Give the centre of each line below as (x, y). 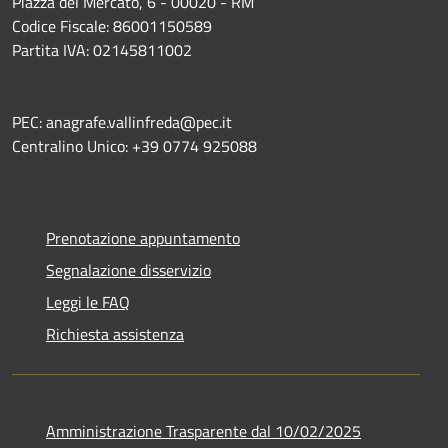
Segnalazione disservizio (128, 269)
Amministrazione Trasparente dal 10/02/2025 (203, 430)
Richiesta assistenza (115, 333)
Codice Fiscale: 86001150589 (112, 25)
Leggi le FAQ (88, 301)
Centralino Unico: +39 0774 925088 (134, 145)
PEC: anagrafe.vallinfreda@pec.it (122, 121)
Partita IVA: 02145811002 (102, 49)
